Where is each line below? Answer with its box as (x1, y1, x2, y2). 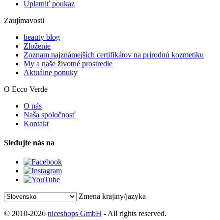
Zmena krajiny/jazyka (79, 192, 146, 201)
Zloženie (24, 41, 51, 50)
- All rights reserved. (102, 209, 166, 218)
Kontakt (24, 119, 49, 128)
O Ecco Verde (4, 84, 48, 93)
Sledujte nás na (4, 138, 55, 147)
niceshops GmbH (48, 209, 102, 218)
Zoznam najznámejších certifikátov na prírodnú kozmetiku (24, 50, 204, 59)
